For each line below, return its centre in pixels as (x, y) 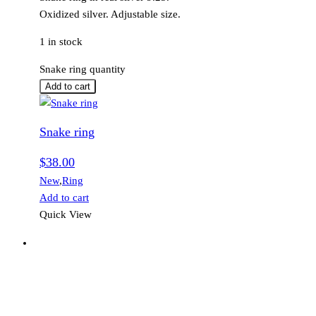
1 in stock (61, 42)
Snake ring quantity (83, 69)
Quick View (66, 214)
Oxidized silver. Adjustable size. (110, 14)
